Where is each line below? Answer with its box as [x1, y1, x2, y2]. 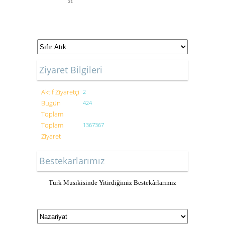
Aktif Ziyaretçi [41, 87, 79, 97]
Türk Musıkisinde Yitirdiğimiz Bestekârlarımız [49, 179, 176, 187]
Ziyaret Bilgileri [39, 64, 102, 76]
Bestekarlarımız [39, 155, 104, 167]
